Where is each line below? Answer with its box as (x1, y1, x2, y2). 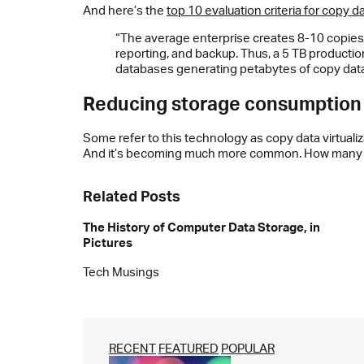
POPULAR (221, 340, 275, 357)
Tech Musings (83, 263, 159, 279)
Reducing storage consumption (83, 91, 362, 115)
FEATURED (158, 340, 219, 357)
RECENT (109, 340, 156, 357)
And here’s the (83, 2, 167, 19)
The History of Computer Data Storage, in (83, 219, 320, 235)
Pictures (83, 234, 132, 250)
